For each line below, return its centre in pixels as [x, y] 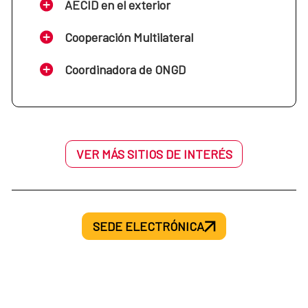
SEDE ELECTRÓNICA [148, 227]
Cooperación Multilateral [129, 37]
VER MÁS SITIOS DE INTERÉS [154, 154]
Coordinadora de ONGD [125, 70]
